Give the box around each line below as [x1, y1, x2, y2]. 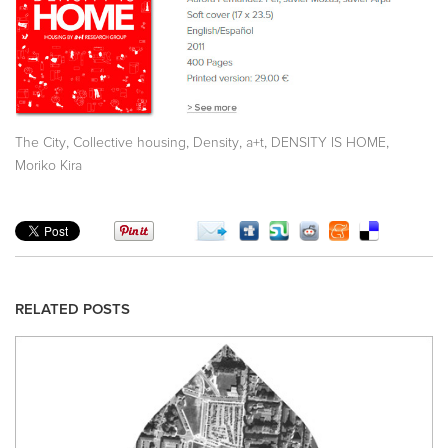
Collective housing [73, 136, 186, 151]
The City [15, 136, 66, 151]
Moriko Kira [15, 159, 82, 174]
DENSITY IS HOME [271, 136, 386, 151]
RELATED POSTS [15, 301, 130, 317]
